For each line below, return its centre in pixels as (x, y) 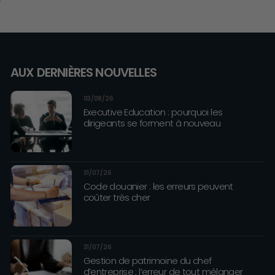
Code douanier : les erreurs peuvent (158, 186)
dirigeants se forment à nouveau (152, 123)
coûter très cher (117, 197)
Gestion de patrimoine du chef (147, 261)
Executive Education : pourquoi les (153, 112)
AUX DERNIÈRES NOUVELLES (83, 72)
